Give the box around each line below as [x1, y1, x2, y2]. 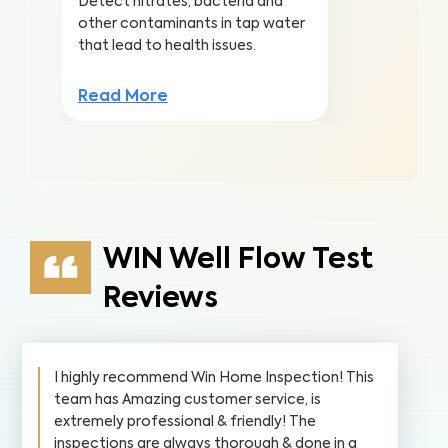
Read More [78, 89, 168, 105]
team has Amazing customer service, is [54, 393, 321, 407]
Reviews [102, 285, 218, 313]
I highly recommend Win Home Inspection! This [54, 371, 374, 385]
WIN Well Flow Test [102, 246, 373, 274]
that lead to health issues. [78, 39, 256, 53]
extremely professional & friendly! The [54, 415, 316, 429]
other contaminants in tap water [78, 17, 305, 31]
